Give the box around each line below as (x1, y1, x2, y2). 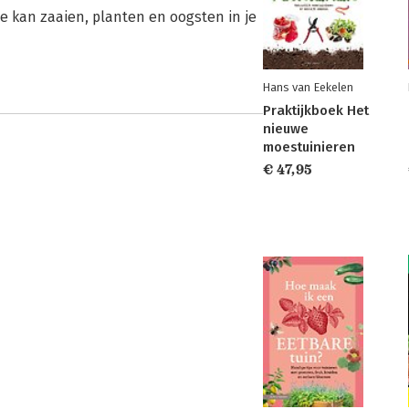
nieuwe (263, 121, 309, 137)
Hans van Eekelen (263, 80, 353, 94)
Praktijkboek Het (263, 102, 369, 119)
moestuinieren (263, 139, 355, 155)
